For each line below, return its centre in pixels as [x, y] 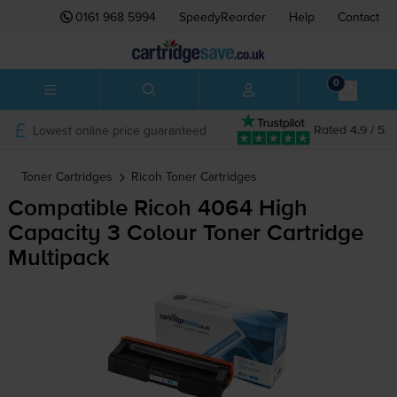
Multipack [58, 259]
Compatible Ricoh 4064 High [157, 210]
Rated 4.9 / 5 [349, 130]
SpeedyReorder [222, 17]
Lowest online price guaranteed [119, 130]
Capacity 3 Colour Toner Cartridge [185, 234]
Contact [358, 17]
